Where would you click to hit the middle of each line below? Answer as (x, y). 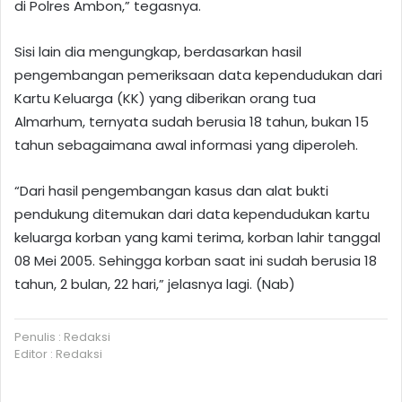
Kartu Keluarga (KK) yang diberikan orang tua (165, 99)
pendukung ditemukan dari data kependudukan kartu (192, 214)
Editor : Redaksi (58, 354)
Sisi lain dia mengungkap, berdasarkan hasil (158, 52)
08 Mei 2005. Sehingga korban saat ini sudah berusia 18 (196, 261)
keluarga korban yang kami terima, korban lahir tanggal (197, 238)
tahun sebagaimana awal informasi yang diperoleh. (186, 145)
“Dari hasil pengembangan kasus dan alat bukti (171, 191)
